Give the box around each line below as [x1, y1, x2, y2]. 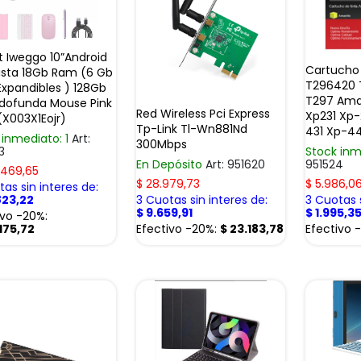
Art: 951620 [205, 156, 265, 172]
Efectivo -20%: [136, 220, 220, 237]
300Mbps [136, 135, 187, 152]
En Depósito [136, 156, 205, 172]
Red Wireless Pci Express [136, 105, 270, 122]
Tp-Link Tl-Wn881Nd [136, 120, 247, 137]
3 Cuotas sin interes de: [136, 191, 268, 208]
